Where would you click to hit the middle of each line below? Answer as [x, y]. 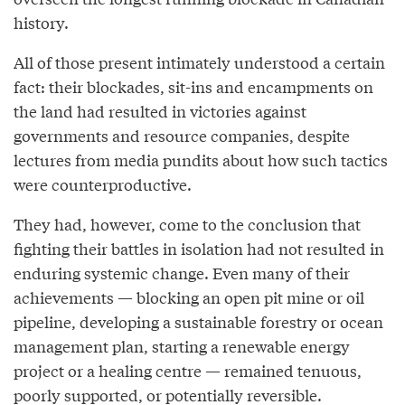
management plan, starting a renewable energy [182, 346]
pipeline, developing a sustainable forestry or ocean [198, 322]
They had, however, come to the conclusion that [187, 224]
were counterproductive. [103, 184]
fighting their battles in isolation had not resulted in [199, 249]
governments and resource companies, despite [182, 136]
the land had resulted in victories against [160, 111]
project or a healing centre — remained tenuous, [188, 371]
